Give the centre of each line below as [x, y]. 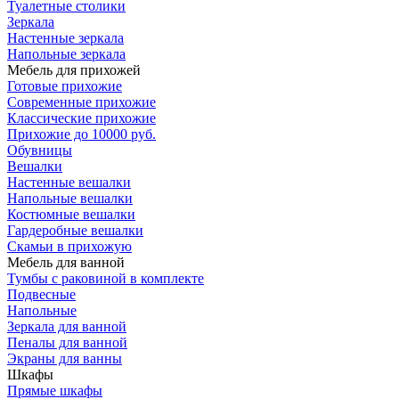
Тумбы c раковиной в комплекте [106, 278]
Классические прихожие [81, 118]
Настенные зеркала [65, 38]
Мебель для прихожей [74, 70]
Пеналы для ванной [67, 342]
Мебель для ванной [66, 262]
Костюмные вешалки [71, 214]
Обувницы [40, 150]
